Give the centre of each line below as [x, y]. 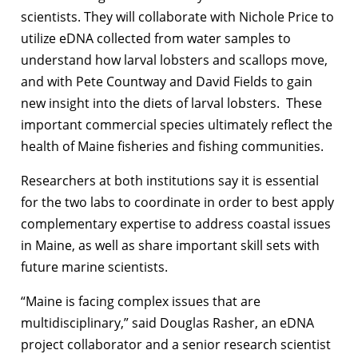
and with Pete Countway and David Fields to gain [167, 81]
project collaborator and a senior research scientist [176, 344]
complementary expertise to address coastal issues [176, 223]
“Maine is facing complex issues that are [141, 301]
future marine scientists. [94, 267]
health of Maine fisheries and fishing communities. [172, 146]
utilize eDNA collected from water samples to [156, 38]
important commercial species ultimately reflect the [177, 124]
